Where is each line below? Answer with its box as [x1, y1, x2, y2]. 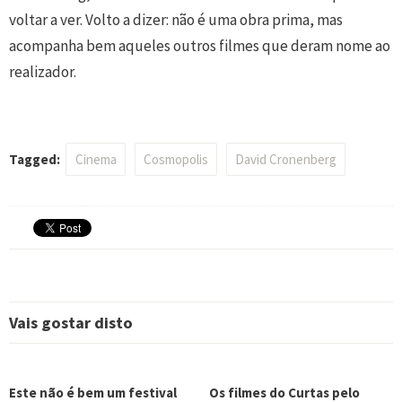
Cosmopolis [143, 150, 208, 168]
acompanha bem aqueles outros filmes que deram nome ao [9, 36, 390, 57]
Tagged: [9, 150, 63, 168]
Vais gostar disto [9, 311, 133, 333]
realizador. [9, 62, 76, 83]
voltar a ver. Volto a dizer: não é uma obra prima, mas [9, 10, 343, 31]
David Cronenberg [235, 150, 337, 168]
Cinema [74, 150, 117, 168]
